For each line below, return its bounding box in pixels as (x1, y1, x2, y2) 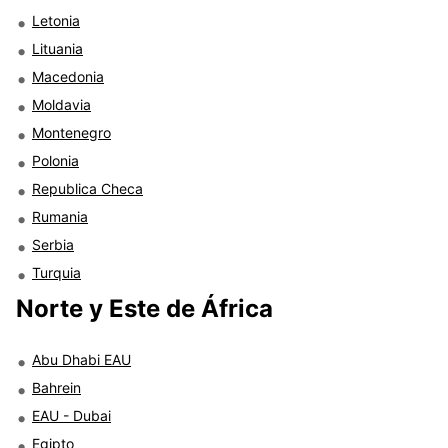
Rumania (32, 207, 88, 225)
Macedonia (32, 67, 104, 85)
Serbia (32, 235, 74, 253)
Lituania (32, 39, 83, 57)
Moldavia (32, 95, 91, 113)
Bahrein (32, 378, 81, 396)
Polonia (32, 151, 79, 169)
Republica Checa (32, 179, 143, 197)
